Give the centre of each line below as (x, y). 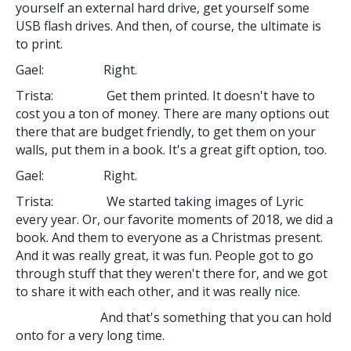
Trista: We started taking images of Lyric (159, 201)
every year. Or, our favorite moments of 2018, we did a (174, 219)
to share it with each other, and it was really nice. (158, 291)
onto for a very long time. (90, 335)
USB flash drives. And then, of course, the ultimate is (168, 25)
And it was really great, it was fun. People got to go (165, 255)
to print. (39, 43)
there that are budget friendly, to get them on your (166, 131)
